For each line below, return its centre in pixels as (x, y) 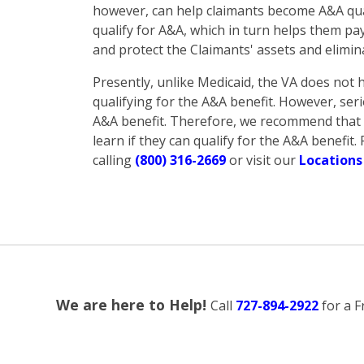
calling (114, 160)
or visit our (262, 160)
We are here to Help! (133, 305)
